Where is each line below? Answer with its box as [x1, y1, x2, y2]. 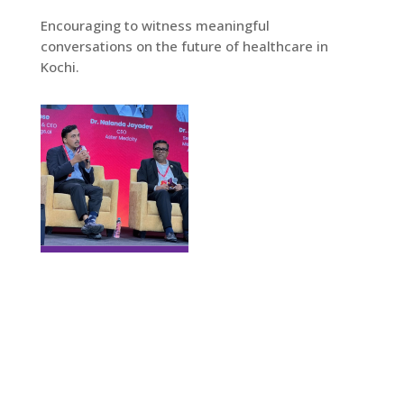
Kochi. [40, 58, 79, 76]
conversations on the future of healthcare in [40, 37, 328, 55]
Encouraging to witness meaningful [40, 16, 270, 34]
